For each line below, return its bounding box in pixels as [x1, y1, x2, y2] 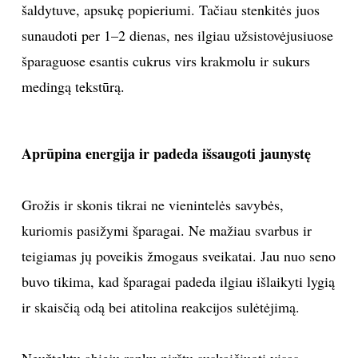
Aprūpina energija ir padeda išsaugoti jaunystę [21, 142, 311, 164]
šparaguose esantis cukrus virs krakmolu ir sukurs [21, 50, 310, 70]
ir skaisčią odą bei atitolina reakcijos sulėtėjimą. [21, 296, 300, 316]
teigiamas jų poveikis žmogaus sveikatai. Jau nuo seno [21, 245, 336, 265]
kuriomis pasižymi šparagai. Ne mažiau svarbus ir [21, 220, 312, 240]
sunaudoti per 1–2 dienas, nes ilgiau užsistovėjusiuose [21, 25, 333, 45]
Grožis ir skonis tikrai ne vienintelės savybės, [21, 194, 284, 214]
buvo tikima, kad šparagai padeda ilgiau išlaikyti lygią [21, 271, 335, 291]
